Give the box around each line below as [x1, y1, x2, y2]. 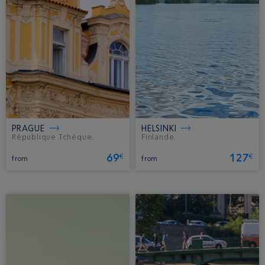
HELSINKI [141, 123, 177, 134]
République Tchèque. [12, 132, 95, 142]
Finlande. [141, 132, 177, 142]
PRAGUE [12, 123, 45, 134]
